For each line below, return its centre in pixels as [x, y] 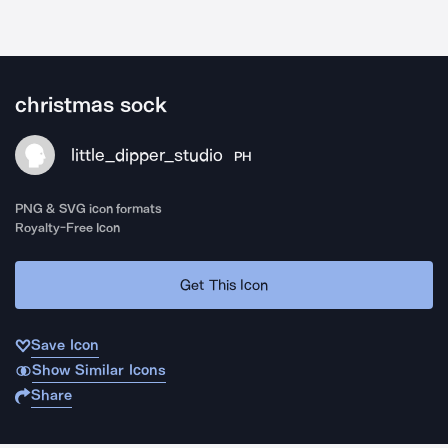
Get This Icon [224, 284]
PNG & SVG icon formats [89, 208]
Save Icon [65, 345]
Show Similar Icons [98, 370]
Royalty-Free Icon [68, 227]
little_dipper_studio [147, 155]
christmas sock [91, 105]
